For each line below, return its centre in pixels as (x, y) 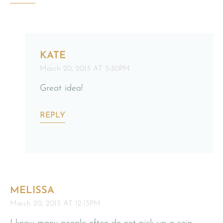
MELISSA (32, 190)
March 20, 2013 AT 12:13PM (55, 204)
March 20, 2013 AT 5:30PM (85, 69)
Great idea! (61, 88)
